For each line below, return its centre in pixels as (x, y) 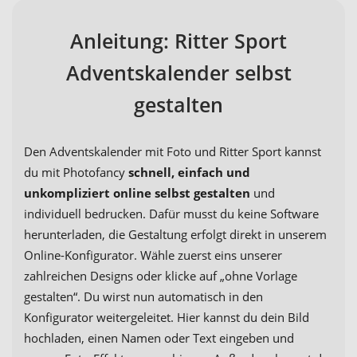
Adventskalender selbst (178, 73)
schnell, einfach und (189, 173)
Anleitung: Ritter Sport (178, 41)
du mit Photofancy (76, 173)
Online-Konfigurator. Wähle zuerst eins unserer (153, 255)
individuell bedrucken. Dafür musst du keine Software (171, 214)
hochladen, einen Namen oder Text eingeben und (159, 338)
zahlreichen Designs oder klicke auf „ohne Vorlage (161, 276)
